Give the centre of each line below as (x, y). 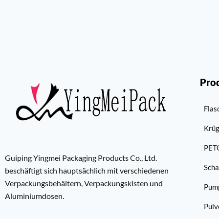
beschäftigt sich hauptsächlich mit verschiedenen (87, 170)
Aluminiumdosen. (34, 196)
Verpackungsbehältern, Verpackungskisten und (84, 183)
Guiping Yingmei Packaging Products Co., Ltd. (81, 158)
